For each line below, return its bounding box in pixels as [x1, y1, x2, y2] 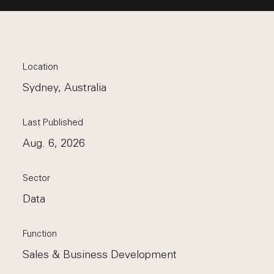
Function [23, 228, 57, 239]
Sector [23, 172, 51, 183]
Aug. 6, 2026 [23, 136, 86, 150]
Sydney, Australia [23, 81, 107, 94]
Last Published [23, 117, 84, 128]
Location [23, 61, 59, 72]
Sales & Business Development [23, 248, 177, 261]
